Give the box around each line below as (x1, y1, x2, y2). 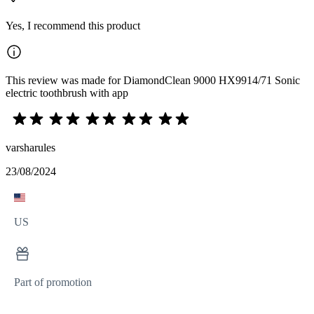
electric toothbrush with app (6, 86, 128, 99)
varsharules (6, 141, 55, 153)
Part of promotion (14, 275, 92, 288)
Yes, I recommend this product (6, 19, 140, 32)
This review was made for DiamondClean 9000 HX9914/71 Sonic (6, 74, 300, 86)
